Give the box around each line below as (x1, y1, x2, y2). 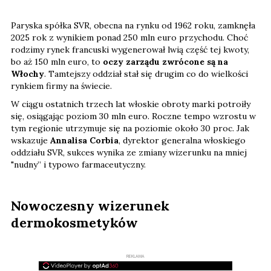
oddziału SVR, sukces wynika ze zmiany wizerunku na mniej (11, 146, 247, 158)
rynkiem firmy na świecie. (11, 80, 112, 91)
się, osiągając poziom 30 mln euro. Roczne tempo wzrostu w (11, 110, 256, 122)
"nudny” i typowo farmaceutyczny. (11, 158, 146, 170)
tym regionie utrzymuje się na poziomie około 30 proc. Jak (11, 122, 249, 134)
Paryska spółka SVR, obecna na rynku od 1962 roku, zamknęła (11, 19, 255, 31)
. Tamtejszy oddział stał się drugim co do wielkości (44, 68, 248, 79)
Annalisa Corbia (50, 134, 119, 146)
